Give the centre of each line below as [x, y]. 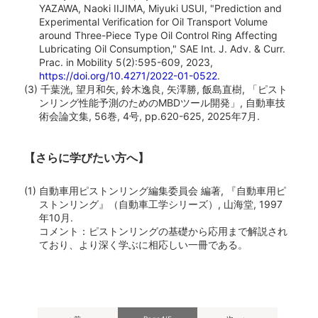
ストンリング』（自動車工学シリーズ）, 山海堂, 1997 [161, 204]
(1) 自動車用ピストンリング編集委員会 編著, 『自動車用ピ [155, 190]
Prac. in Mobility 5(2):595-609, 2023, [126, 62]
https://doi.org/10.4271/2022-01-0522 [128, 76]
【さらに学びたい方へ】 [87, 157]
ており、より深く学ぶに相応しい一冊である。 [144, 244]
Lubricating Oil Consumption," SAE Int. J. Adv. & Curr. [163, 49]
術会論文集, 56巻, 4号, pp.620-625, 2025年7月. [150, 116]
